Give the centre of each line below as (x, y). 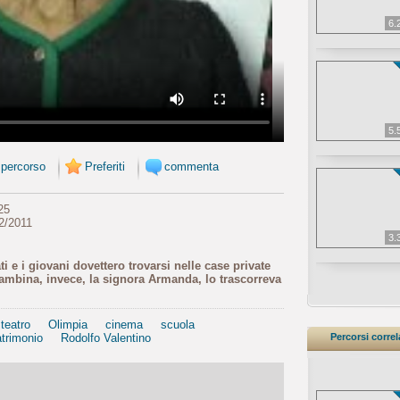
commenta (192, 166)
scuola (178, 324)
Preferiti (105, 166)
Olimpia (68, 324)
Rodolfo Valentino (106, 337)
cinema (124, 324)
